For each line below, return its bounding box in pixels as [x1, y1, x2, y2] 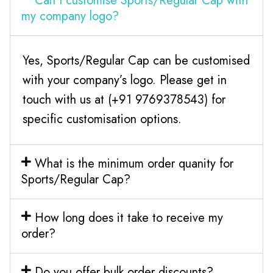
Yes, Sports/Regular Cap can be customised [23, 51, 250, 69]
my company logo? [21, 7, 119, 25]
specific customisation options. [23, 110, 182, 128]
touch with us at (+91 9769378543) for [23, 90, 225, 108]
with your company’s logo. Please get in [23, 71, 227, 89]
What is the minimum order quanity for [34, 154, 233, 172]
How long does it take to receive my [34, 208, 223, 227]
